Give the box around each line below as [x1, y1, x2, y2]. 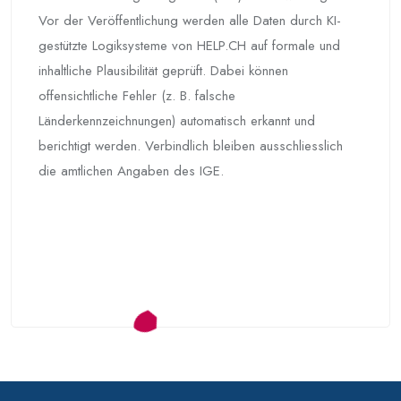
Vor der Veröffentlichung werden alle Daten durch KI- [38, 11, 341, 31]
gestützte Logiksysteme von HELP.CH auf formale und [38, 36, 340, 56]
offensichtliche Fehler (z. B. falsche [38, 86, 235, 107]
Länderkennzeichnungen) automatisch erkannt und [38, 111, 315, 132]
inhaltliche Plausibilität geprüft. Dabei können [38, 61, 288, 81]
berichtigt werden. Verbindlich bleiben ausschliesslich [38, 136, 343, 157]
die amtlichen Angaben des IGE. [38, 161, 224, 182]
